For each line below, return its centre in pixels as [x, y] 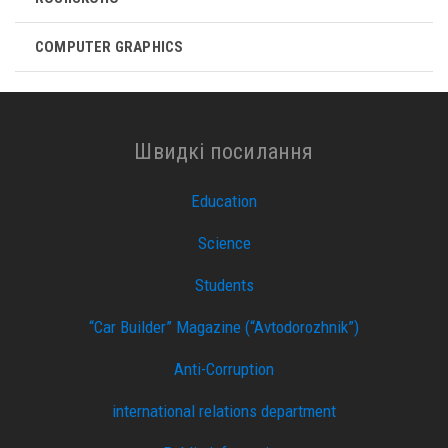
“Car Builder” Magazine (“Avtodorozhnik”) [224, 327]
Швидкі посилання [224, 151]
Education [224, 201]
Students [224, 285]
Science [224, 243]
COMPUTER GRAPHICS [109, 47]
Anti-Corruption [224, 369]
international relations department [224, 411]
